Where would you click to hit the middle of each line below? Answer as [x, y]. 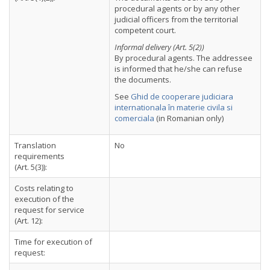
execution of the [44, 199]
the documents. [143, 80]
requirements [39, 156]
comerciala [134, 118]
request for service [49, 210]
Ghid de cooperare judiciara [182, 96]
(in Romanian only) [189, 118]
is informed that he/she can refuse [178, 69]
